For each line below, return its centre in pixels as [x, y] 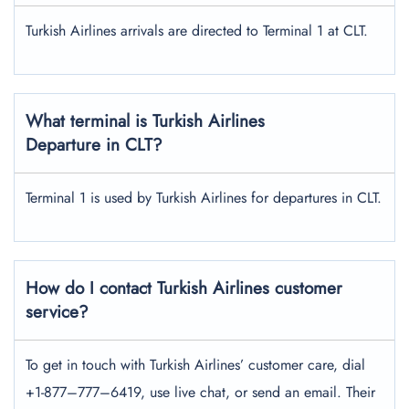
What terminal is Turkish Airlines [145, 121]
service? [57, 312]
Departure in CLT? [94, 145]
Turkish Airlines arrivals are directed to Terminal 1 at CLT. [197, 31]
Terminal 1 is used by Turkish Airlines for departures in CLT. [204, 198]
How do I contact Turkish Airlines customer [184, 288]
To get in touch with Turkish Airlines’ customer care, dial [195, 365]
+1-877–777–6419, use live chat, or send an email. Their [200, 392]
